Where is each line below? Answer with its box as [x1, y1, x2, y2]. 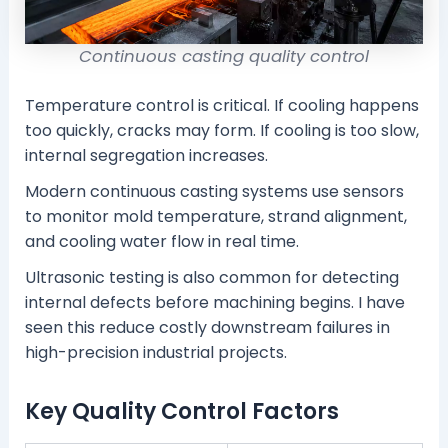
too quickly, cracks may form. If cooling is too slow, [24, 119, 419, 143]
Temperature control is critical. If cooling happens [24, 94, 419, 118]
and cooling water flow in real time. [24, 230, 299, 254]
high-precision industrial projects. [24, 341, 287, 365]
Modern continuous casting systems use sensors [24, 180, 404, 204]
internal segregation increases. [24, 144, 268, 168]
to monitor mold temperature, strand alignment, [24, 205, 407, 229]
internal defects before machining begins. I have [24, 291, 405, 315]
